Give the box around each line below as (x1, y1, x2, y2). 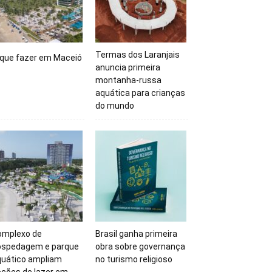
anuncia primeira (95, 63, 160, 72)
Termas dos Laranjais (95, 50, 180, 59)
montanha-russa (95, 75, 161, 85)
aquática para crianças (95, 88, 185, 98)
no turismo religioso (95, 254, 172, 264)
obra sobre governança (95, 241, 185, 251)
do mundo (95, 101, 134, 110)
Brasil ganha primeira (95, 228, 177, 239)
